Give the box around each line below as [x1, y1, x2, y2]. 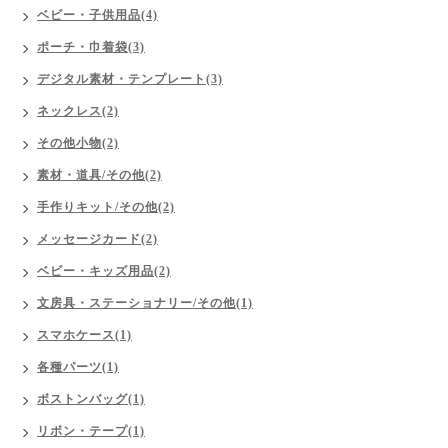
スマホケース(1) [37, 328, 132, 342]
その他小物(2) [37, 136, 119, 150]
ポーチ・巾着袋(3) [37, 40, 145, 54]
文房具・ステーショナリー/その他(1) [37, 296, 253, 310]
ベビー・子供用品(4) [37, 8, 158, 22]
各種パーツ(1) [37, 360, 119, 374]
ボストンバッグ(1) [37, 392, 145, 406]
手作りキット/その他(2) [37, 200, 175, 214]
